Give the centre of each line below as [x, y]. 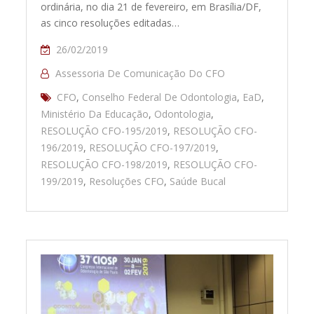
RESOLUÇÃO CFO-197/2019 [153, 148]
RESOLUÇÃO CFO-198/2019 [104, 165]
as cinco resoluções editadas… [110, 23]
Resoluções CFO [127, 182]
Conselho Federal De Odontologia [160, 97]
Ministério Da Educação [95, 114]
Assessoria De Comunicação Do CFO [141, 74]
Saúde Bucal [198, 182]
